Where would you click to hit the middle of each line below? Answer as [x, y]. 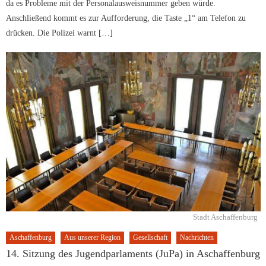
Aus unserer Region [93, 237]
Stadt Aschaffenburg [226, 217]
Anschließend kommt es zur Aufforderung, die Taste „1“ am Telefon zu [126, 18]
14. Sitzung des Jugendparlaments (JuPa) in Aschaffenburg [133, 253]
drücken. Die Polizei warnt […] [60, 33]
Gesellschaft [151, 237]
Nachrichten [197, 237]
